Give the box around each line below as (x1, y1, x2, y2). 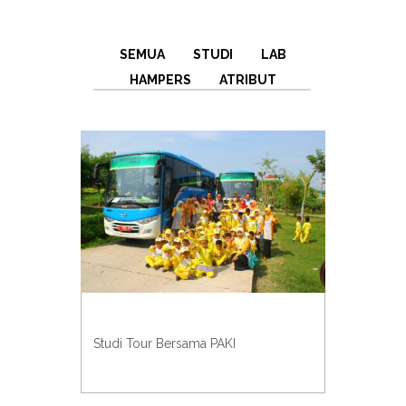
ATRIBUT (219, 72, 276, 87)
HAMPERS (130, 72, 191, 87)
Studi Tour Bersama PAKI (92, 336, 236, 352)
